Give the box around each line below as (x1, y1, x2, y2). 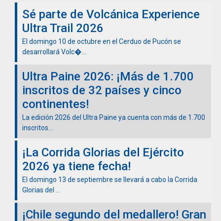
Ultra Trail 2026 (22, 21, 104, 35)
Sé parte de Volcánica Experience (22, 7, 200, 21)
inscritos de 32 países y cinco (22, 83, 182, 97)
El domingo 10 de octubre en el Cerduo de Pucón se (22, 37, 181, 45)
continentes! (22, 97, 89, 111)
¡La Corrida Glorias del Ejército (22, 145, 184, 159)
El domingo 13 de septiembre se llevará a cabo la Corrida (22, 175, 197, 184)
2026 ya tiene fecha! (22, 159, 131, 173)
